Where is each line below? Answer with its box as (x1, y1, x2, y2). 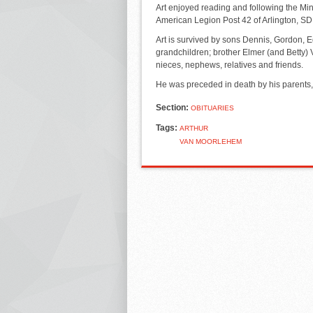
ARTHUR (180, 124, 208, 132)
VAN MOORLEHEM (180, 137, 242, 145)
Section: (156, 102, 191, 112)
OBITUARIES (191, 103, 234, 112)
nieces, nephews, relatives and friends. (156, 59, 303, 70)
